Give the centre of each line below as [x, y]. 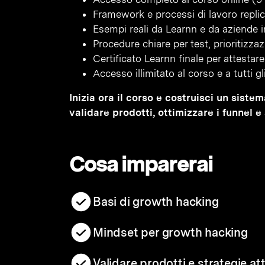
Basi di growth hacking [156, 202]
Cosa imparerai [141, 164]
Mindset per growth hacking [170, 232]
